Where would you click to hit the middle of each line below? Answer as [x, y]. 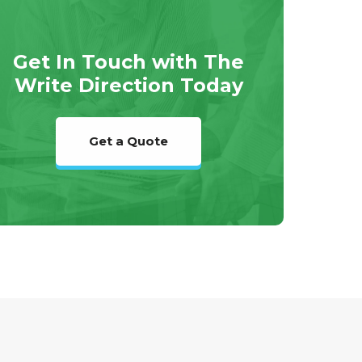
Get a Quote [129, 141]
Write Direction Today [128, 86]
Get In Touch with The [129, 62]
